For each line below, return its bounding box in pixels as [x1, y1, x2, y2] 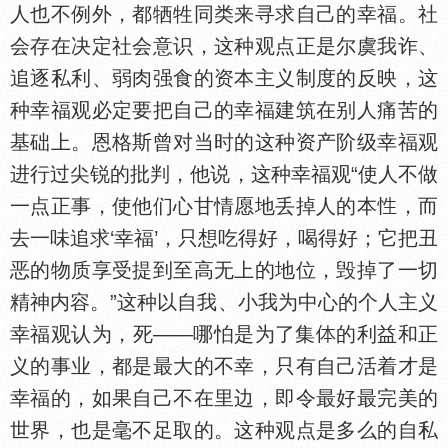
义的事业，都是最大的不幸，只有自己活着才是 [10, 355, 438, 377]
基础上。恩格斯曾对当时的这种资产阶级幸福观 [10, 131, 438, 153]
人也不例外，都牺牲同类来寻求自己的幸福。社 [10, 3, 438, 25]
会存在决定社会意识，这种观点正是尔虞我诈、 [10, 35, 438, 57]
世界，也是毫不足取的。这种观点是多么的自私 [10, 419, 438, 441]
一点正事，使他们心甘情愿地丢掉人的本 [10, 195, 378, 217]
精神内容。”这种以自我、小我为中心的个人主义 [10, 291, 438, 313]
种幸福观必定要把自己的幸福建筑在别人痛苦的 [10, 99, 438, 121]
